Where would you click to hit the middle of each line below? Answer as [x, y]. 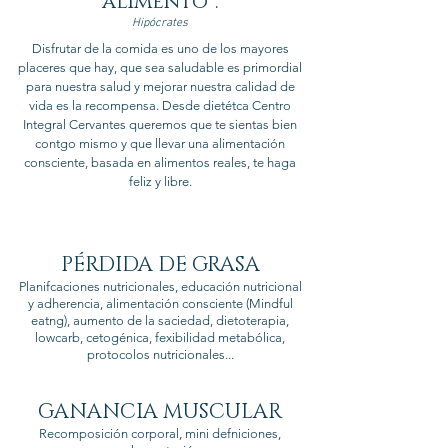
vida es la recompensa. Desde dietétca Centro [160, 105]
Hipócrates [160, 23]
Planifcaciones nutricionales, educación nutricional [160, 286]
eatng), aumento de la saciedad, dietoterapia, [160, 320]
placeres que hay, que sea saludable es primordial [160, 67]
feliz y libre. [160, 181]
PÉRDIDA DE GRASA [160, 265]
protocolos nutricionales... [160, 354]
